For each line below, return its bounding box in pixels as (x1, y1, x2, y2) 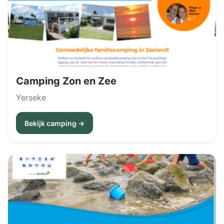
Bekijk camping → (24, 118, 84, 127)
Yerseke (16, 92, 46, 103)
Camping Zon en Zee (16, 75, 116, 87)
